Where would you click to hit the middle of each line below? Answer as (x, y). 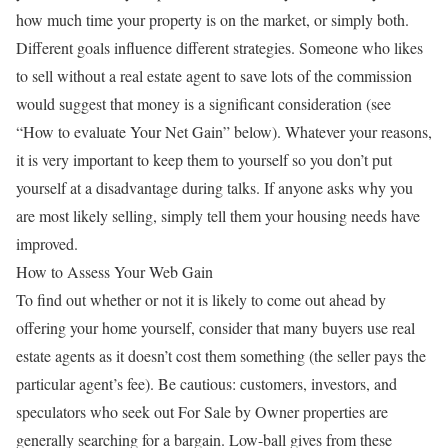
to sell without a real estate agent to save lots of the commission (214, 75)
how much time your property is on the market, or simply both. (212, 19)
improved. (47, 243)
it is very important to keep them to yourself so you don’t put (204, 159)
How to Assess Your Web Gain (114, 271)
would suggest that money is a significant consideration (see (203, 103)
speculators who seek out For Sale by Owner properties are (202, 411)
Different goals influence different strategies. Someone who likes (219, 47)
